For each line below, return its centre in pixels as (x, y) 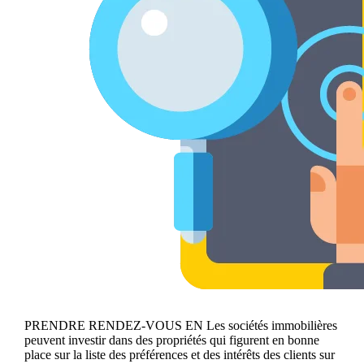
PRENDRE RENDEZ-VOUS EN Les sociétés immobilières (181, 325)
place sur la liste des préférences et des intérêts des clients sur (180, 354)
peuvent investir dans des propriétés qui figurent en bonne (172, 340)
